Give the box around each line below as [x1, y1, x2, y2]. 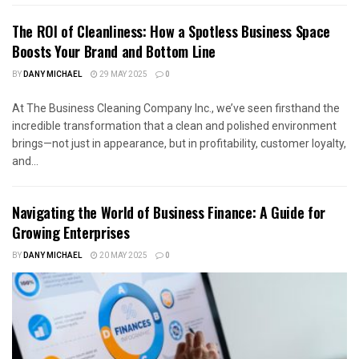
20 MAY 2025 [98, 250, 147, 262]
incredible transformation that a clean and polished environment [12, 119, 337, 133]
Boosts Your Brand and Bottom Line [12, 41, 216, 63]
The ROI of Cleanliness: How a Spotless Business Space [12, 21, 330, 42]
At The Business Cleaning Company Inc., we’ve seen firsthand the [12, 102, 340, 115]
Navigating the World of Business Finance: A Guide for [12, 202, 325, 224]
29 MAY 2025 [98, 69, 147, 81]
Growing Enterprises [12, 222, 130, 244]
